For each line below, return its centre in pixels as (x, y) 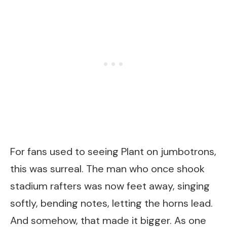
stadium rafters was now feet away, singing (110, 186)
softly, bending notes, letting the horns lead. (111, 203)
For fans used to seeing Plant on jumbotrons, (113, 151)
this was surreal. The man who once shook (107, 168)
